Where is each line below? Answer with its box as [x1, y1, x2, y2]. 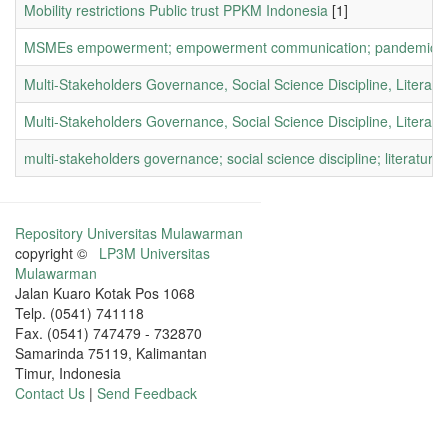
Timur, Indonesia [15, 363, 121, 383]
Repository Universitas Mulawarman [15, 223, 243, 243]
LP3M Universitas [99, 243, 210, 263]
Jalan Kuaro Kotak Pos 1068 [15, 283, 195, 303]
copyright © [15, 243, 99, 263]
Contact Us [15, 383, 85, 403]
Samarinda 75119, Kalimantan [15, 343, 207, 363]
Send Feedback [97, 383, 197, 403]
